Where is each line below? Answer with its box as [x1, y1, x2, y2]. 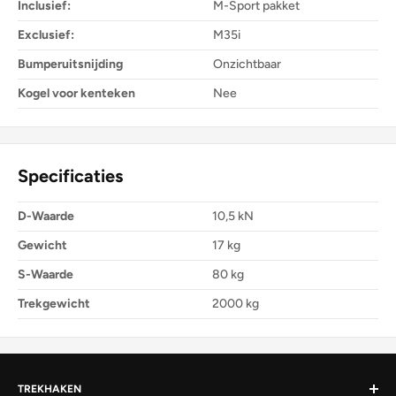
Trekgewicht [18, 296, 90, 312]
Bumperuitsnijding [18, 56, 123, 72]
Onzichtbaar [213, 56, 281, 72]
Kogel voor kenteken [18, 85, 135, 101]
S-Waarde [18, 267, 73, 283]
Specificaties [18, 164, 123, 187]
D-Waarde [18, 209, 74, 225]
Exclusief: [18, 27, 74, 42]
